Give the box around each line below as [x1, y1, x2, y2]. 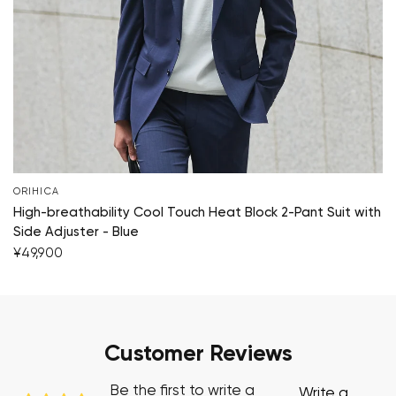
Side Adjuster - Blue [13, 225, 139, 239]
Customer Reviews [103, 342, 293, 366]
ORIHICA [13, 186, 59, 196]
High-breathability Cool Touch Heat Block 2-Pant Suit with [13, 205, 381, 219]
